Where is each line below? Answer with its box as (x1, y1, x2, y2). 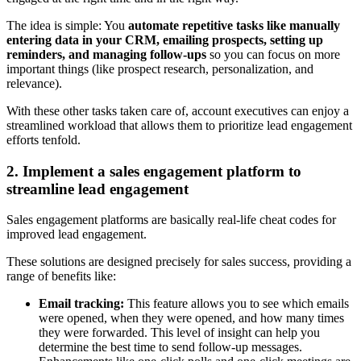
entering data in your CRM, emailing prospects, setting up (6, 32, 323, 47)
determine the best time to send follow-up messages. (39, 340, 302, 355)
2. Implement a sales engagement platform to (6, 162, 301, 180)
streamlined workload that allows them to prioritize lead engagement (6, 118, 352, 132)
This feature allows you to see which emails (124, 297, 349, 311)
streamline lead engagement (6, 180, 189, 197)
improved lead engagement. (6, 227, 147, 242)
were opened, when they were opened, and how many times (39, 311, 344, 326)
